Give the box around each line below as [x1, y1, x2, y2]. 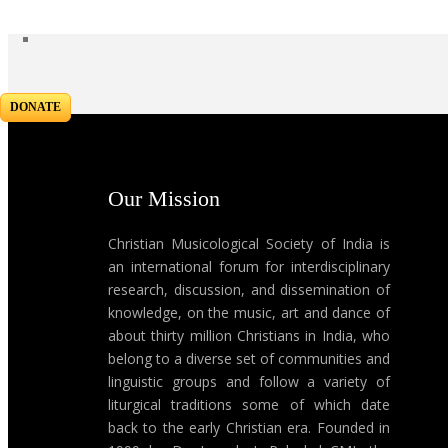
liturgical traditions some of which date [108, 395, 390, 414]
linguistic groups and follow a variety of [108, 372, 390, 391]
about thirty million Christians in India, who [108, 326, 390, 345]
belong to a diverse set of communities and [108, 349, 390, 368]
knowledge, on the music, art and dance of [108, 303, 390, 322]
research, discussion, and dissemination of [108, 280, 390, 299]
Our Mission [108, 186, 220, 211]
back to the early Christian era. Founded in [108, 418, 390, 437]
